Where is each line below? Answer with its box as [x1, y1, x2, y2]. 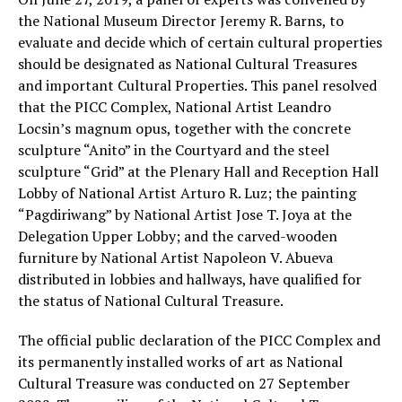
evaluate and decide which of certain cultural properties [18, 32, 382, 53]
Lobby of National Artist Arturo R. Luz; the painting [18, 183, 356, 204]
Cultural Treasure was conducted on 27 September [18, 373, 350, 394]
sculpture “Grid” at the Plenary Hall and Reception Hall [18, 162, 379, 182]
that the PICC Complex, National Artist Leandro [18, 97, 331, 118]
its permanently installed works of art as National [18, 352, 343, 372]
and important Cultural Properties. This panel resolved [18, 75, 377, 96]
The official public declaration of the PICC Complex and [18, 330, 380, 351]
